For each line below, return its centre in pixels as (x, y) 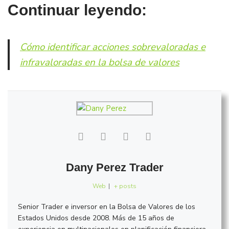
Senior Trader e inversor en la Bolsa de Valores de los (107, 207)
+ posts (125, 186)
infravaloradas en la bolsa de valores (100, 62)
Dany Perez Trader (114, 167)
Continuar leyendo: (77, 10)
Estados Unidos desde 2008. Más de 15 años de (96, 218)
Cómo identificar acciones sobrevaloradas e (113, 47)
